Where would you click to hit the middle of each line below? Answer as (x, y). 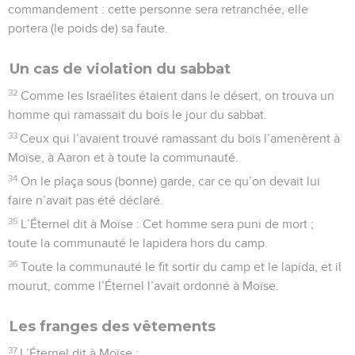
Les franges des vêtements (113, 326)
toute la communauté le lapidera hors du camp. (138, 243)
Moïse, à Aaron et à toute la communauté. (123, 157)
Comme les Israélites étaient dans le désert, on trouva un (178, 95)
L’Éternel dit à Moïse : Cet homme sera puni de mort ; (168, 224)
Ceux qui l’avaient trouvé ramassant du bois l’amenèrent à (180, 138)
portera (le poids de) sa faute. (88, 28)
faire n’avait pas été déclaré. (86, 200)
